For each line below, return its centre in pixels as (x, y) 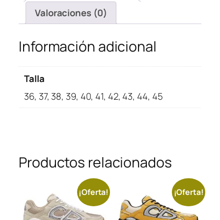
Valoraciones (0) (71, 13)
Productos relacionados (95, 163)
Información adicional (88, 46)
